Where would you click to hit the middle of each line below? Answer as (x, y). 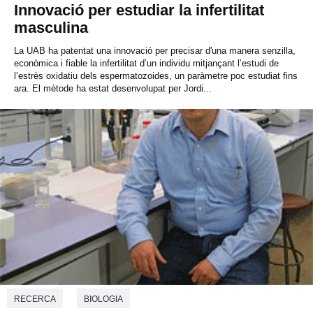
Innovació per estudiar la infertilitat (139, 10)
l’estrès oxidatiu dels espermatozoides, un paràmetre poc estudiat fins (156, 76)
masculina (51, 28)
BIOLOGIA (103, 299)
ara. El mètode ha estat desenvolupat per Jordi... (113, 89)
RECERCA (35, 299)
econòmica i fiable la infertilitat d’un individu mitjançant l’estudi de (146, 64)
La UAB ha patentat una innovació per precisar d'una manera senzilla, (155, 51)
